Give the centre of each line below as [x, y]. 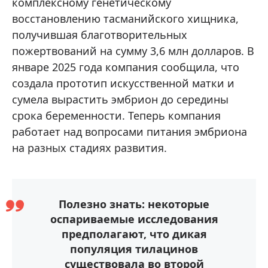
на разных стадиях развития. [89, 147]
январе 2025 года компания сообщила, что [126, 67]
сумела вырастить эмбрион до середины [120, 99]
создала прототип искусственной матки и [123, 83]
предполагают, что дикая [134, 234]
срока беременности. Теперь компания [116, 115]
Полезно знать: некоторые [134, 204]
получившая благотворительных [100, 34]
